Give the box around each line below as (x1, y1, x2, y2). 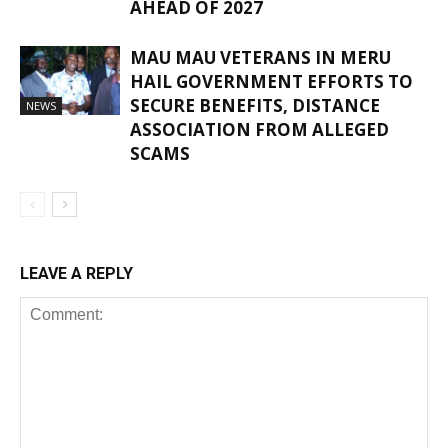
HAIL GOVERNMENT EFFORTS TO (130, 70, 413, 94)
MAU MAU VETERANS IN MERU (130, 46, 391, 70)
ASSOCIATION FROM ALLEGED (130, 118, 389, 142)
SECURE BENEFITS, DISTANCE (130, 94, 380, 118)
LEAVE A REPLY (20, 264, 133, 284)
